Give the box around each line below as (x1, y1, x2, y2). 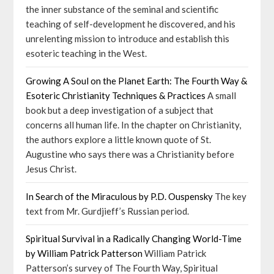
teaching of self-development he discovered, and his (26, 18, 236, 29)
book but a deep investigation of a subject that (26, 105, 214, 116)
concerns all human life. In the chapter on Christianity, (26, 119, 242, 130)
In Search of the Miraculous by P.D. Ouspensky (26, 191, 213, 202)
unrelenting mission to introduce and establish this (26, 33, 230, 44)
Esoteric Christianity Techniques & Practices (26, 90, 206, 101)
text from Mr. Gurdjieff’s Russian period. (26, 206, 190, 217)
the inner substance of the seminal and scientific (26, 4, 219, 15)
